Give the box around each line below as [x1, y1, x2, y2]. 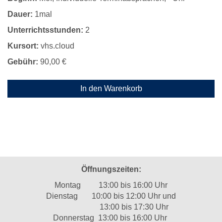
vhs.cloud [39, 42, 74, 50]
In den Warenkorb [80, 84, 142, 93]
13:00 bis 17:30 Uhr [54, 203, 168, 211]
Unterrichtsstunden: [7, 26, 83, 34]
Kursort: [7, 42, 39, 50]
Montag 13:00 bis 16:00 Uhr [55, 181, 167, 189]
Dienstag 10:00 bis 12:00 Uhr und [46, 192, 176, 200]
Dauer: [7, 10, 33, 18]
